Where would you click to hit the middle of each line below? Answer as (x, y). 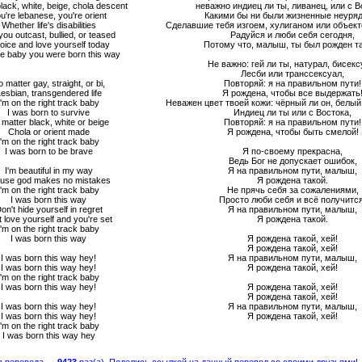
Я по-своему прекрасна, (293, 151)
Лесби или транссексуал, (293, 74)
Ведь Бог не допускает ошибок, (293, 161)
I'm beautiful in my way (48, 170)
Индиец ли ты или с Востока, (293, 112)
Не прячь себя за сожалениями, (293, 190)
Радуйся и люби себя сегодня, (293, 35)
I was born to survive (48, 112)
